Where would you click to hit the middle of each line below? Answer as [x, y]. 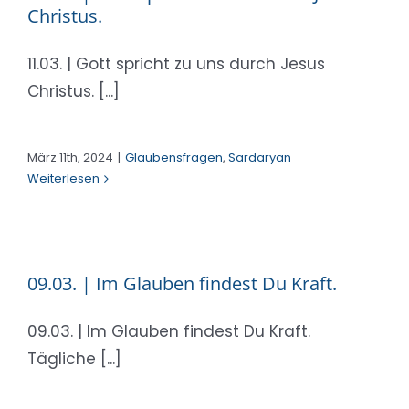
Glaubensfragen [174, 158]
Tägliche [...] [74, 359]
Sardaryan [260, 158]
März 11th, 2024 [70, 158]
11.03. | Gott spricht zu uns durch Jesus [176, 64]
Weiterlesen [63, 179]
